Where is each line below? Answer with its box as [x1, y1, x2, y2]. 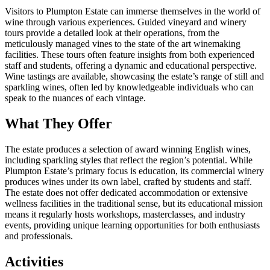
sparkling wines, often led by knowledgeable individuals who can [5, 82, 254, 93]
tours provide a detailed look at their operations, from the [5, 28, 219, 39]
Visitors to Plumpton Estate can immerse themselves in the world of [5, 6, 260, 17]
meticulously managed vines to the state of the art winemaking [5, 39, 240, 49]
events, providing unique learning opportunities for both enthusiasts [5, 220, 260, 231]
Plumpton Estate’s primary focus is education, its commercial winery [5, 166, 264, 177]
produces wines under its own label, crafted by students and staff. [5, 177, 252, 187]
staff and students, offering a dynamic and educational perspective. [5, 60, 257, 71]
